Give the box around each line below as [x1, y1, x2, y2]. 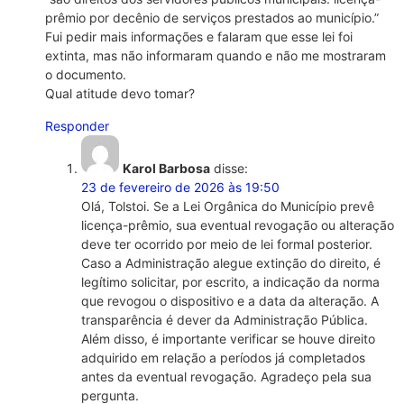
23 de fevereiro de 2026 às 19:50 [81, 179, 280, 195]
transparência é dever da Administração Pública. [81, 311, 368, 327]
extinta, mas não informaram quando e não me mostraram [45, 48, 386, 64]
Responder [45, 117, 109, 133]
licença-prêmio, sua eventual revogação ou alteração [81, 216, 394, 233]
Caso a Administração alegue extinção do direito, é [81, 254, 381, 271]
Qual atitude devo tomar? [45, 86, 195, 102]
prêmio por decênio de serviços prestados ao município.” [45, 10, 379, 26]
